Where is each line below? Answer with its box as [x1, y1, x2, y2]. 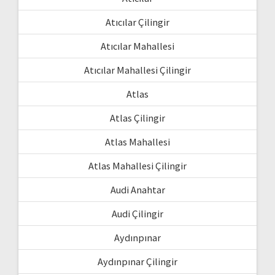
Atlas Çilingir [110, 112, 165, 125]
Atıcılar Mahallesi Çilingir [84, 64, 191, 77]
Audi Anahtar [110, 184, 165, 196]
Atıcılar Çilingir [106, 16, 169, 29]
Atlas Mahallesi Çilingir [88, 160, 187, 172]
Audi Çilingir [112, 207, 163, 220]
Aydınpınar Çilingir [98, 255, 177, 268]
